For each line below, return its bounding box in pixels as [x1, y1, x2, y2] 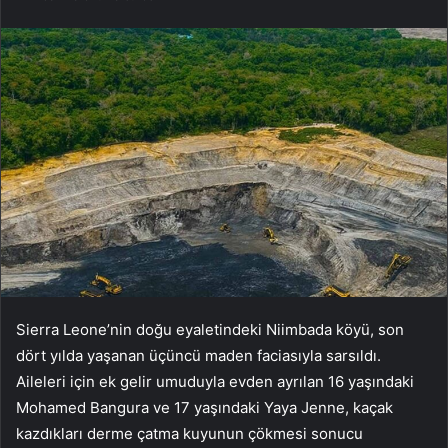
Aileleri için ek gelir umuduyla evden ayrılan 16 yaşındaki [16, 372, 414, 392]
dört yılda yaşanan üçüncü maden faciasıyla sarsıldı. [16, 346, 381, 366]
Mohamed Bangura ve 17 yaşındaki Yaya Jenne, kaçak [16, 398, 393, 418]
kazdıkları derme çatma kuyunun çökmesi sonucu [16, 424, 363, 444]
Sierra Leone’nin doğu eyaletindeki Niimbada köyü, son [16, 320, 404, 340]
